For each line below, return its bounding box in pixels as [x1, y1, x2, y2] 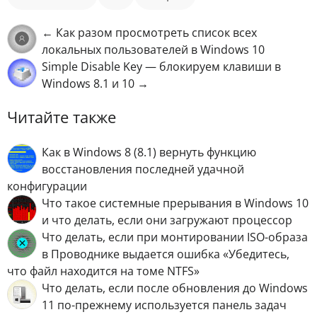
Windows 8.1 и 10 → [42, 75, 149, 91]
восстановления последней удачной [42, 161, 244, 178]
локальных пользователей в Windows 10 [42, 41, 265, 57]
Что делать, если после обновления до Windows [42, 280, 308, 296]
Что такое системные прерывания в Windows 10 [42, 195, 309, 212]
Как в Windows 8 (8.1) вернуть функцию [42, 144, 256, 161]
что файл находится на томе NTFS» [7, 263, 200, 279]
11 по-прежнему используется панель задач [42, 297, 287, 313]
